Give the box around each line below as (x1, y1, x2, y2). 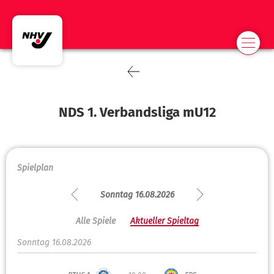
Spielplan (17, 163, 53, 173)
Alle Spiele (75, 216, 116, 226)
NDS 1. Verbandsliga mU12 (58, 104, 216, 120)
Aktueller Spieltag (130, 216, 199, 226)
